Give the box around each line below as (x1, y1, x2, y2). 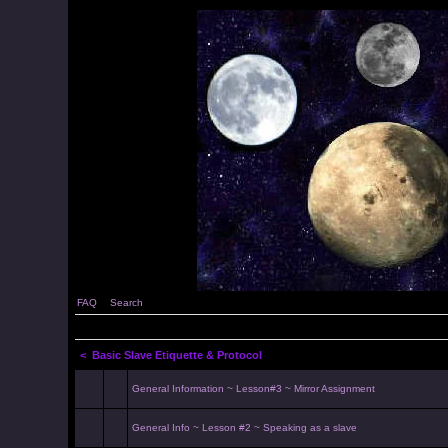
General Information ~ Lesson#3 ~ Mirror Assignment (131, 383, 375, 394)
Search (109, 297, 143, 308)
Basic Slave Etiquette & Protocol (91, 349, 262, 361)
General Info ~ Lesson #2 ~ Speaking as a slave (131, 422, 357, 433)
